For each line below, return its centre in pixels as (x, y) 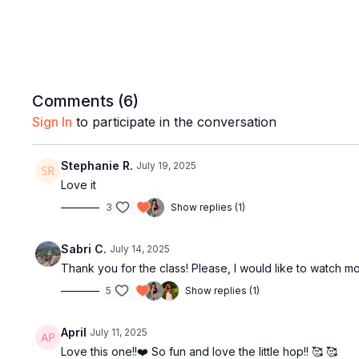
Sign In (52, 122)
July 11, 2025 (119, 332)
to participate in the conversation (175, 122)
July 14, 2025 (140, 249)
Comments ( (78, 101)
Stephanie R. (97, 165)
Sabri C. (84, 249)
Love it (79, 185)
